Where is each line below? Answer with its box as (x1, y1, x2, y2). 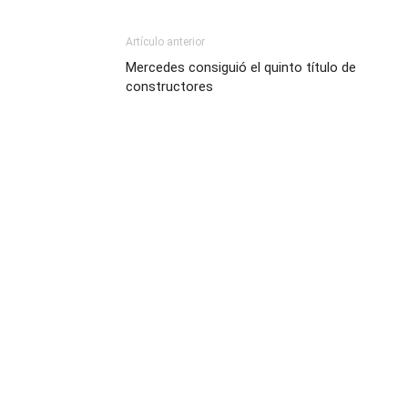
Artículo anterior (126, 36, 205, 48)
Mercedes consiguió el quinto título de (126, 59, 356, 76)
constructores (126, 78, 213, 95)
